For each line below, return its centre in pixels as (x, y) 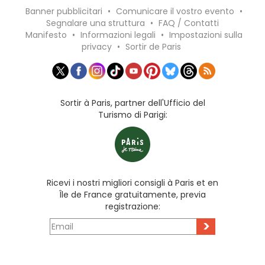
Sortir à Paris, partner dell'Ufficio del (132, 103)
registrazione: (132, 207)
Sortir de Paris (153, 46)
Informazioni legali (118, 35)
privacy (96, 46)
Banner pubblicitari (64, 11)
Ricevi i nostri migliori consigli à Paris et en (132, 183)
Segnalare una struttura (96, 23)
